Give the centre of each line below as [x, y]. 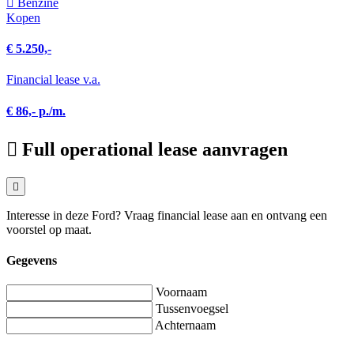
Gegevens [32, 261]
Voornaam [181, 292]
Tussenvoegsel [192, 309]
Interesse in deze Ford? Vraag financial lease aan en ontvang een [167, 215]
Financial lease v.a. [53, 80]
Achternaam [185, 326]
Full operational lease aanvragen [155, 149]
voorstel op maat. [49, 229]
